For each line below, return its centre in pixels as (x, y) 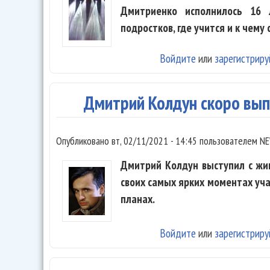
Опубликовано (84, 141)
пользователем (228, 141)
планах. (138, 199)
